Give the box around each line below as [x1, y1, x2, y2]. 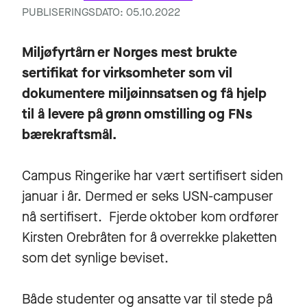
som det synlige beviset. [22, 248, 169, 267]
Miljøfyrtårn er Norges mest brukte [22, 42, 237, 62]
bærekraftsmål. [22, 125, 116, 144]
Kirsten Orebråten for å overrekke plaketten [22, 228, 277, 247]
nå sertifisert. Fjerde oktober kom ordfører [22, 207, 279, 226]
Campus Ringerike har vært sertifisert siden [22, 166, 283, 185]
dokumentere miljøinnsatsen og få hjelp [22, 84, 267, 103]
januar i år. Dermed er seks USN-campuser [22, 186, 273, 206]
